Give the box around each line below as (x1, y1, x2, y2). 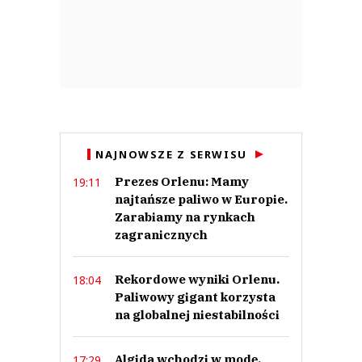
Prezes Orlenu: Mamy (115, 174, 249, 190)
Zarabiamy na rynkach (115, 209, 255, 225)
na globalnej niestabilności (115, 307, 280, 323)
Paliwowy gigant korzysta (115, 289, 276, 305)
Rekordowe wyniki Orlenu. (115, 271, 280, 288)
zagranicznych (115, 227, 208, 243)
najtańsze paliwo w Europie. (115, 192, 288, 208)
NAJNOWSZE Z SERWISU (95, 147, 247, 162)
